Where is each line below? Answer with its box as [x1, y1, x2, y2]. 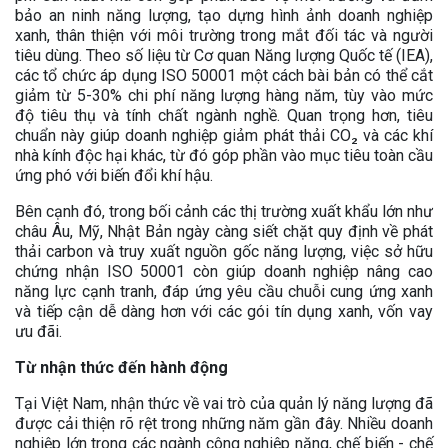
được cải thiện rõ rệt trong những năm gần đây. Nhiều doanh [15, 413, 433, 433]
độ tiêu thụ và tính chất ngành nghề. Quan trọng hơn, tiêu [15, 105, 433, 125]
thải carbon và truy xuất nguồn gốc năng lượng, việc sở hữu [15, 241, 433, 261]
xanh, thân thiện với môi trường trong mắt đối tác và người [15, 25, 433, 45]
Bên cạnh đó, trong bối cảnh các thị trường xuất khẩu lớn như [15, 201, 433, 221]
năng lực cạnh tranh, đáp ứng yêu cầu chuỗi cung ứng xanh [15, 281, 433, 301]
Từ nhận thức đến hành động [15, 357, 228, 377]
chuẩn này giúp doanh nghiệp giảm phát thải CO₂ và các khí [15, 125, 433, 145]
